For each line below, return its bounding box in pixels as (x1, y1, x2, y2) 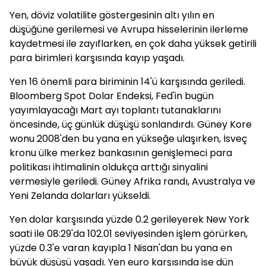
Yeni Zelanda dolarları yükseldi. (9, 189, 151, 202)
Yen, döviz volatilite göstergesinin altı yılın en (9, 8, 214, 22)
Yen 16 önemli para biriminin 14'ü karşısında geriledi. (9, 75, 245, 88)
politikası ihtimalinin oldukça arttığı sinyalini (9, 160, 208, 174)
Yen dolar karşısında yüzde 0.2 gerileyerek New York (9, 213, 249, 226)
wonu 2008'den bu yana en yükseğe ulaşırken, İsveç (9, 132, 247, 145)
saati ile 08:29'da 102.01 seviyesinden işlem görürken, (9, 227, 248, 240)
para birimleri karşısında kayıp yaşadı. (9, 51, 185, 65)
